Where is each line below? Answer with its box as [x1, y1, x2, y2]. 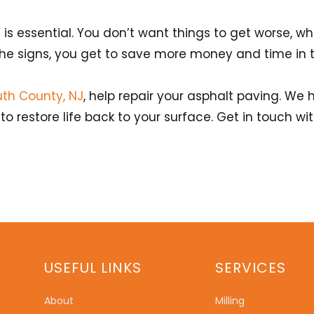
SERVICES [215, 257, 286, 278]
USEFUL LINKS [44, 257, 142, 278]
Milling [215, 293, 245, 308]
